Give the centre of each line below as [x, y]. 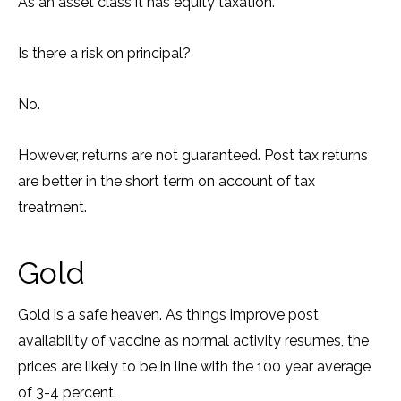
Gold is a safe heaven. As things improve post [168, 315]
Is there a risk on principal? [104, 53]
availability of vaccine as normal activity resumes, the [193, 341]
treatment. [52, 207]
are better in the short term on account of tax [166, 181]
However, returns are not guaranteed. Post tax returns [193, 155]
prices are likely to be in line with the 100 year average [194, 367]
